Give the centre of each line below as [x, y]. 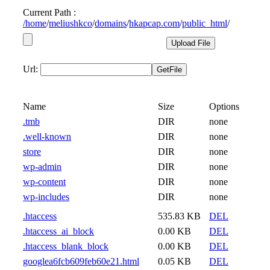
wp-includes [46, 197]
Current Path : [49, 12]
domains [111, 23]
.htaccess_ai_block [58, 231]
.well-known [47, 137]
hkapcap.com [154, 23]
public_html [205, 23]
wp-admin [42, 167]
